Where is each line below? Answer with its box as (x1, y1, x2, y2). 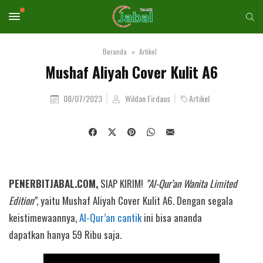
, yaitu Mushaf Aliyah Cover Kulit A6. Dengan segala (36, 193, 233, 208)
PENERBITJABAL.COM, (9, 176, 98, 191)
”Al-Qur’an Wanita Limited (146, 176, 237, 191)
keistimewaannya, (9, 210, 79, 225)
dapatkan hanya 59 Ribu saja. (9, 227, 122, 242)
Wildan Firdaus (125, 92, 172, 104)
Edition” (9, 193, 36, 208)
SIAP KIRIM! (100, 176, 146, 191)
